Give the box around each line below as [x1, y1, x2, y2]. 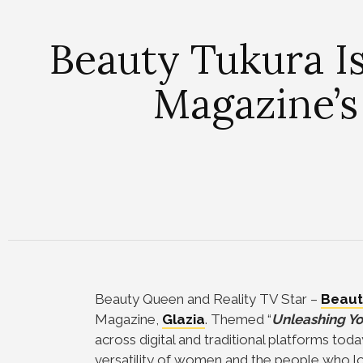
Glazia [162, 311, 205, 327]
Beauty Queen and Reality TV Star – [95, 291, 321, 307]
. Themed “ [205, 311, 271, 327]
